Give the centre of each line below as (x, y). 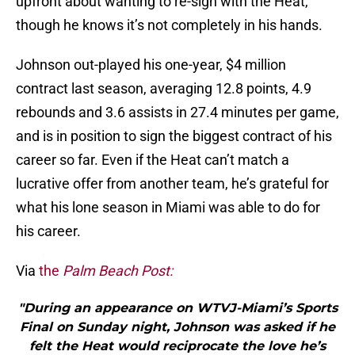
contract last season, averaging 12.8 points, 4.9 (164, 89)
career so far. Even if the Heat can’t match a (153, 160)
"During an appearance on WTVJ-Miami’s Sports (177, 308)
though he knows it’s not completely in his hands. (169, 25)
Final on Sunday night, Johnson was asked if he (177, 327)
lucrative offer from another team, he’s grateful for (172, 184)
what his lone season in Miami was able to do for (168, 208)
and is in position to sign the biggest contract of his (174, 136)
